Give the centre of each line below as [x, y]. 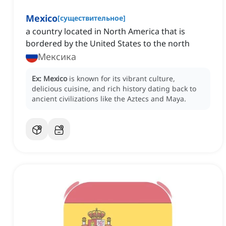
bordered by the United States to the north [108, 44]
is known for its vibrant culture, [122, 79]
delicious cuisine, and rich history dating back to [114, 89]
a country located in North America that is [105, 32]
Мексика [57, 57]
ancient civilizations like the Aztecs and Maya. [109, 99]
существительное [92, 18]
